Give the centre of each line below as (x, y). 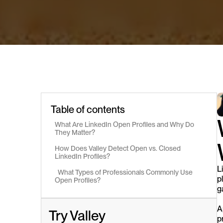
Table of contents (88, 109)
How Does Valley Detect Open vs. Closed (118, 148)
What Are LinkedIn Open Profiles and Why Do (124, 124)
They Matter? (75, 132)
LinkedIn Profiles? (82, 156)
